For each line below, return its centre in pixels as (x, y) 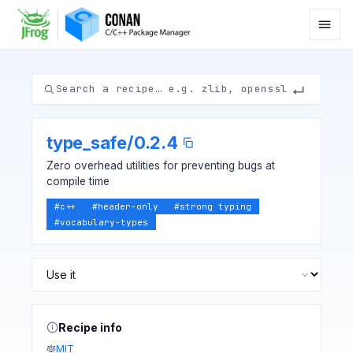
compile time (78, 181)
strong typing (216, 206)
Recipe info (90, 327)
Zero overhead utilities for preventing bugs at (161, 165)
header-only (128, 206)
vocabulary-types (104, 222)
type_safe (87, 143)
